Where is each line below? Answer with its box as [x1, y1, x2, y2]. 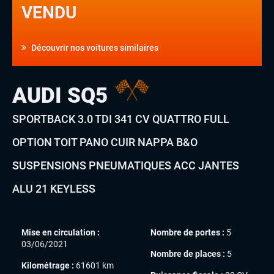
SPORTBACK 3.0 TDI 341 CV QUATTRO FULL [12, 112, 229, 125]
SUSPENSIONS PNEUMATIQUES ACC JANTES [12, 158, 239, 172]
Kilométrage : [21, 260, 74, 270]
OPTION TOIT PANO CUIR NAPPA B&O [12, 135, 198, 149]
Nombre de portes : [150, 227, 224, 237]
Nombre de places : [150, 248, 225, 259]
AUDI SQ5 [12, 83, 113, 108]
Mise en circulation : [21, 227, 100, 237]
